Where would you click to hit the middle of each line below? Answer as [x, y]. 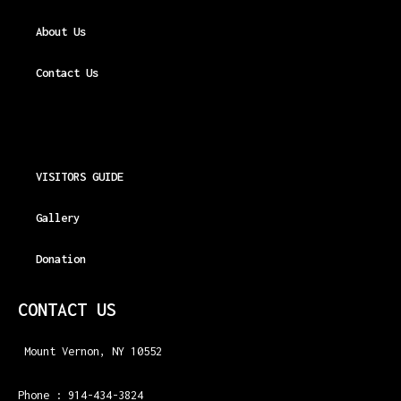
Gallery [58, 217]
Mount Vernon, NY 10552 [90, 350]
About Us [61, 31]
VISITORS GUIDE [80, 176]
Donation [61, 258]
